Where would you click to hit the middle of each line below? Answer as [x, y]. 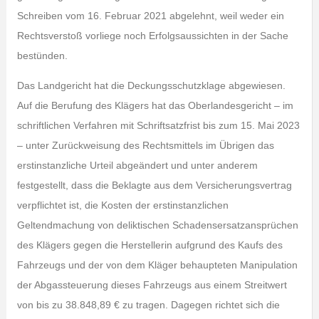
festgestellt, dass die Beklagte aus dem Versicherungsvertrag [154, 185]
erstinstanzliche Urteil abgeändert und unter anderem [137, 165]
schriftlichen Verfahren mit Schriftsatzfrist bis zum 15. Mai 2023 [158, 125]
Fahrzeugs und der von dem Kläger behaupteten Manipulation [157, 265]
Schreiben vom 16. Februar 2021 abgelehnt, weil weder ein [150, 16]
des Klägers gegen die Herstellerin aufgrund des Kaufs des [150, 245]
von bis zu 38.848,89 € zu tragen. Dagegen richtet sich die [148, 305]
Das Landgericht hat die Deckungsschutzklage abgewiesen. [151, 85]
